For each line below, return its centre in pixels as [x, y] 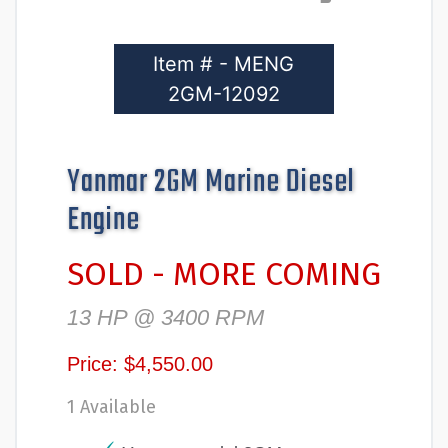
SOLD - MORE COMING [224, 273]
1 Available [111, 406]
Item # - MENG [224, 63]
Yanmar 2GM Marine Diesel [211, 182]
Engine [103, 220]
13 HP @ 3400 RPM [165, 317]
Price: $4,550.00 [140, 363]
